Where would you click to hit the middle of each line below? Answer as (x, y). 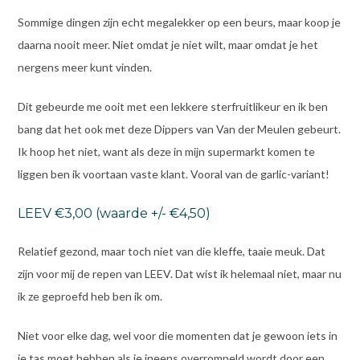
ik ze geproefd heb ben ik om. (90, 296)
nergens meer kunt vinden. (84, 67)
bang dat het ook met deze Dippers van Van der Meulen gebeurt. (179, 129)
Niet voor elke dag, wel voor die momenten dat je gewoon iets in (177, 335)
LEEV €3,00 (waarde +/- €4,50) (114, 213)
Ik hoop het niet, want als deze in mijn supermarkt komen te (166, 152)
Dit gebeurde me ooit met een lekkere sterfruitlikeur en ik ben (172, 107)
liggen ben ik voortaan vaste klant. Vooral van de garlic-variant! (173, 174)
